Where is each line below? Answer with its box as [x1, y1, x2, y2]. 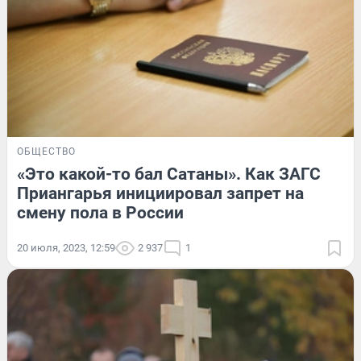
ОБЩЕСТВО [17, 146, 76, 158]
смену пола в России [17, 203, 184, 223]
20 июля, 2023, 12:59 [17, 242, 115, 255]
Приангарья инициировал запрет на [17, 184, 304, 204]
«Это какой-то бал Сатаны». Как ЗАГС [17, 164, 321, 185]
